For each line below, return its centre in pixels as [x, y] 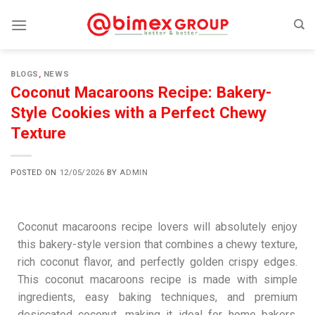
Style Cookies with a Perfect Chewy [139, 112]
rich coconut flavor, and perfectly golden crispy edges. [157, 262]
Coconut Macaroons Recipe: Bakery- [141, 92]
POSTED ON [35, 172]
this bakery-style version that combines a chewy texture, [157, 244]
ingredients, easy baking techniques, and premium [157, 297]
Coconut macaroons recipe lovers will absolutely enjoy [157, 226]
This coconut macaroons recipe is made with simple [157, 279]
